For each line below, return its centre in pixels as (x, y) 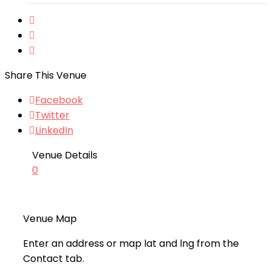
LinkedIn (54, 130)
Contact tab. (54, 259)
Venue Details (65, 155)
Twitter (52, 115)
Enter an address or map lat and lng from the (131, 243)
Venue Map (50, 219)
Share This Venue (46, 75)
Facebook (59, 100)
